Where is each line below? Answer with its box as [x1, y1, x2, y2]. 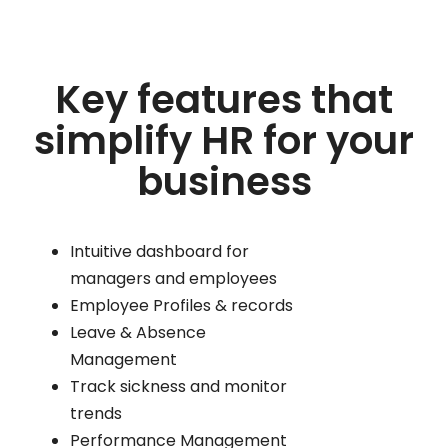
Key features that [55, 72, 393, 128]
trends [70, 402, 122, 426]
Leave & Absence [70, 321, 206, 345]
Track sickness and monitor [70, 375, 287, 399]
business [136, 154, 312, 210]
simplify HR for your [34, 113, 414, 169]
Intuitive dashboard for [70, 240, 249, 264]
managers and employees [70, 267, 277, 291]
